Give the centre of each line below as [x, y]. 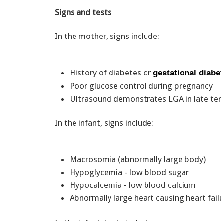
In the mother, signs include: [107, 36]
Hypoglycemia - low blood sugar [131, 172]
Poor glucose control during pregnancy [143, 86]
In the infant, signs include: [104, 123]
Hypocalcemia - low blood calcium [135, 185]
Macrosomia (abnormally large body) [140, 160]
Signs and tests [83, 13]
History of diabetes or [111, 73]
